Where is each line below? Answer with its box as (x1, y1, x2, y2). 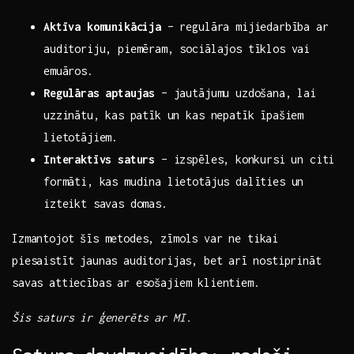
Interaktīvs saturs (43, 153, 156, 167)
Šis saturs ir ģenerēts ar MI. (12, 311, 192, 325)
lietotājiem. (43, 130, 119, 145)
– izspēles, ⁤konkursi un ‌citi (155, 153, 335, 167)
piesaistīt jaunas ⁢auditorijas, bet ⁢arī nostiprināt (12, 254, 322, 268)
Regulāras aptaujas (43, 86, 156, 100)
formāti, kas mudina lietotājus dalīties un (43, 175, 304, 189)
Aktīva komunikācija (43, 20, 161, 34)
